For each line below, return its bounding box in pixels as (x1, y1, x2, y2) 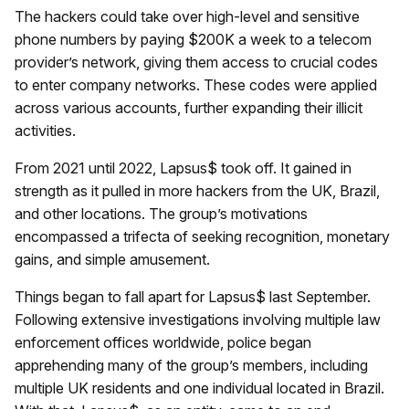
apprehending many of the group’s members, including (15, 355, 368, 374)
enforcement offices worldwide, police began (15, 332, 311, 351)
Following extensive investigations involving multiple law (15, 309, 381, 329)
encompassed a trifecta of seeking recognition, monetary (15, 226, 390, 246)
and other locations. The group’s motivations (15, 204, 308, 223)
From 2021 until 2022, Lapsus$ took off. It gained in (15, 158, 351, 177)
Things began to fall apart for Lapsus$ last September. (15, 287, 371, 306)
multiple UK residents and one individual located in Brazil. (15, 378, 384, 397)
